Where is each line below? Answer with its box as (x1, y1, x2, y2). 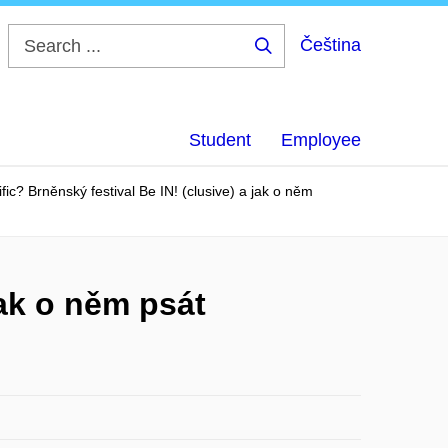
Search (262, 53, 328, 69)
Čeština (300, 35, 361, 55)
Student (189, 130, 251, 150)
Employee (281, 130, 361, 150)
